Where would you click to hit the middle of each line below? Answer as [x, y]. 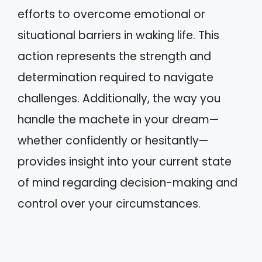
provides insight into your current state [125, 161]
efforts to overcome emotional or [111, 14]
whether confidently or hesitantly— [113, 140]
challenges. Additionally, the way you [119, 98]
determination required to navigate [116, 77]
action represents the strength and [114, 56]
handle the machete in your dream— [118, 119]
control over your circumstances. [109, 204]
